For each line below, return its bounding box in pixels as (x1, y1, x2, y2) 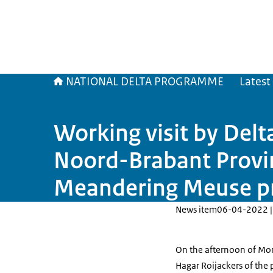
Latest (239, 74, 271, 89)
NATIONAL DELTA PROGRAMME (66, 74, 224, 89)
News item (175, 204, 217, 215)
